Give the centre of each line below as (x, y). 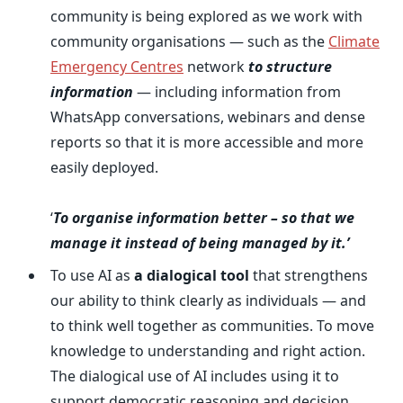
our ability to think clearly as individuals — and (208, 300)
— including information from (237, 92)
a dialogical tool (192, 275)
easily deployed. (104, 167)
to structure (290, 67)
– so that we (313, 218)
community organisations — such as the (189, 41)
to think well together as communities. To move (212, 326)
